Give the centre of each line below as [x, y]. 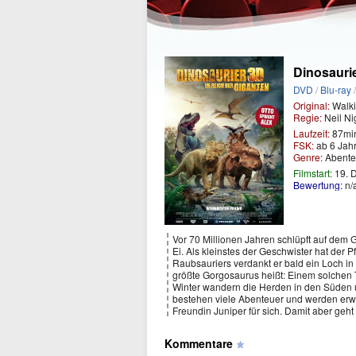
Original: [311, 105]
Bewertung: [318, 185]
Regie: [308, 117]
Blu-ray [336, 89]
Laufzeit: [311, 133]
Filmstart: [313, 173]
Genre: [308, 157]
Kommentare [199, 344]
